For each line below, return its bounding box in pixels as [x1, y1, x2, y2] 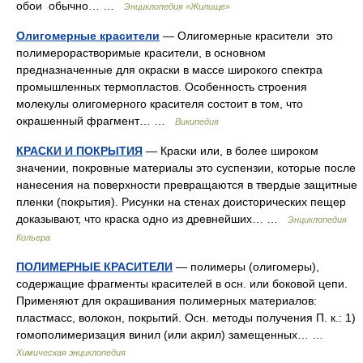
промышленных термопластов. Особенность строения [16, 80, 307, 93]
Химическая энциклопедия [16, 348, 126, 357]
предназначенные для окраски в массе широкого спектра [16, 63, 322, 76]
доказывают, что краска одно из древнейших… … [16, 212, 288, 225]
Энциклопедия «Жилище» [124, 2, 230, 11]
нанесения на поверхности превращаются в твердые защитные [16, 178, 357, 191]
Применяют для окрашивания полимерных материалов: [16, 294, 317, 307]
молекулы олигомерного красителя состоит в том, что [16, 97, 303, 110]
